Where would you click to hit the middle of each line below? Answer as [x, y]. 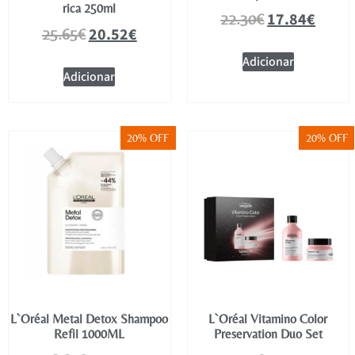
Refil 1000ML [90, 334]
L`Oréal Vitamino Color [268, 319]
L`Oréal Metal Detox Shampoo [90, 319]
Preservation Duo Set [268, 334]
